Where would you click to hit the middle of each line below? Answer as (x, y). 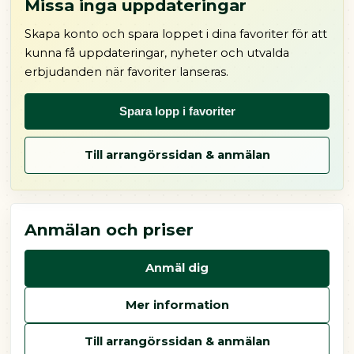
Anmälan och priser (109, 230)
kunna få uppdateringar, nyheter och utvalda (156, 53)
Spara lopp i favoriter (177, 111)
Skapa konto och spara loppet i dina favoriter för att (175, 34)
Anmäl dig (177, 267)
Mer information (177, 305)
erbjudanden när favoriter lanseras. (126, 72)
